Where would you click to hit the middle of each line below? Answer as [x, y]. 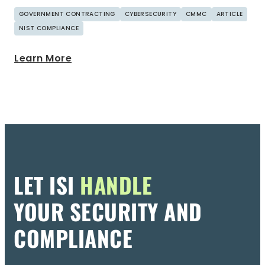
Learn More [43, 58]
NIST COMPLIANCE [49, 28]
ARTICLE [230, 14]
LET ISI [47, 185]
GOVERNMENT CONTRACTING [67, 14]
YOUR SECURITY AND [108, 211]
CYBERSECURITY [151, 14]
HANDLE [116, 185]
